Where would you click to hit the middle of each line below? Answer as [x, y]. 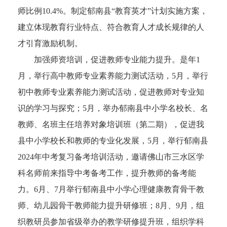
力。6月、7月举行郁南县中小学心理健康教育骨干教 [111, 190]
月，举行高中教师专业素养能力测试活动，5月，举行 [113, 76]
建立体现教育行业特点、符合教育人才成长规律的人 [111, 27]
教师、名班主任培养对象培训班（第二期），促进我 [111, 125]
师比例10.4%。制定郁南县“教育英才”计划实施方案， [113, 11]
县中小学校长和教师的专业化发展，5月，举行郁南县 [113, 141]
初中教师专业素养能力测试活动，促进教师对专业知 [111, 92]
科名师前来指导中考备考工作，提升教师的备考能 [107, 173]
